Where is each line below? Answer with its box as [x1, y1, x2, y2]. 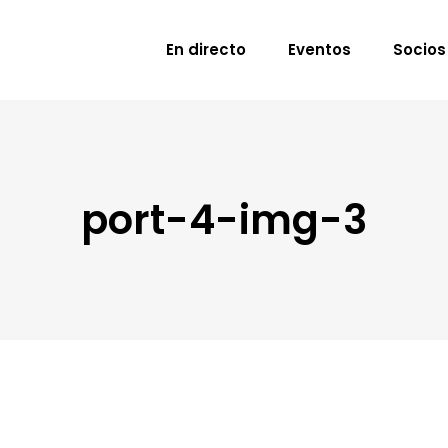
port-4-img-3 [81, 192, 367, 248]
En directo [166, 39, 246, 60]
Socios [393, 39, 446, 60]
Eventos [288, 39, 351, 60]
